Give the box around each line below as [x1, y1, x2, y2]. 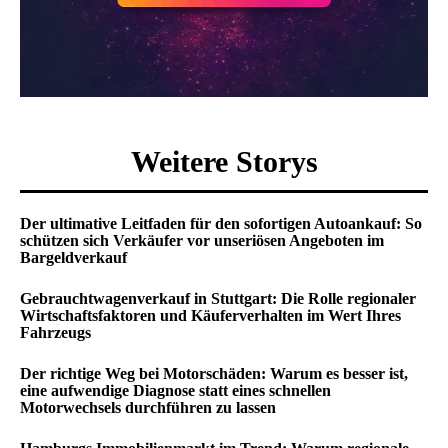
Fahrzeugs [20, 324, 91, 341]
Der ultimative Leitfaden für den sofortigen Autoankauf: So [20, 215, 422, 232]
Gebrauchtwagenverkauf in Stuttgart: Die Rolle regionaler [20, 290, 416, 307]
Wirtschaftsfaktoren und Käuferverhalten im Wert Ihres [20, 307, 401, 324]
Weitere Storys [130, 145, 318, 178]
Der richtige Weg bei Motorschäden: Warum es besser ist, [20, 365, 408, 382]
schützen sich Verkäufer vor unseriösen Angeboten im [20, 232, 384, 249]
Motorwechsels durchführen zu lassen [20, 399, 276, 416]
